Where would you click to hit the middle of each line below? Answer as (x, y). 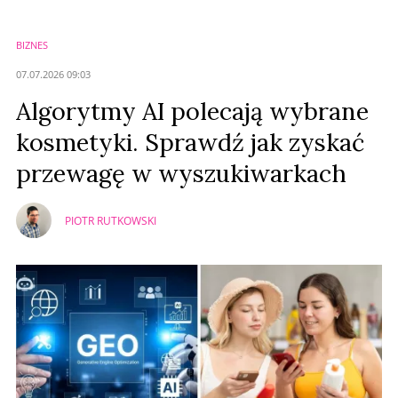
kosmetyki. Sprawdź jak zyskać (190, 143)
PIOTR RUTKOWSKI (111, 220)
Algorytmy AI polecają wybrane (192, 111)
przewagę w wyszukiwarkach (181, 174)
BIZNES (32, 45)
